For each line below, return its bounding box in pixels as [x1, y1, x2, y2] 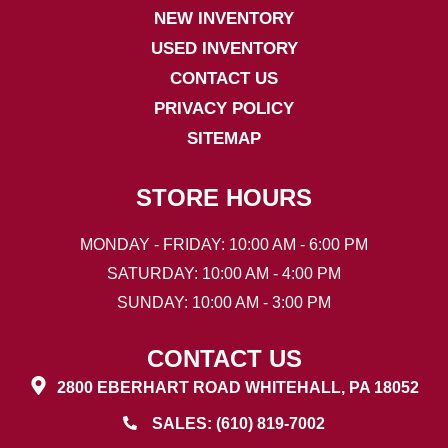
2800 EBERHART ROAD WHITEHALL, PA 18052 [57, 378, 420, 396]
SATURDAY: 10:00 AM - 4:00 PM [107, 264, 341, 282]
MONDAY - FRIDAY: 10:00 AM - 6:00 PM [80, 235, 368, 253]
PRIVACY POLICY [154, 98, 294, 118]
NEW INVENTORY [154, 8, 294, 28]
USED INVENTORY [150, 38, 298, 58]
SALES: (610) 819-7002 [152, 414, 326, 432]
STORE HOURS [136, 183, 312, 211]
